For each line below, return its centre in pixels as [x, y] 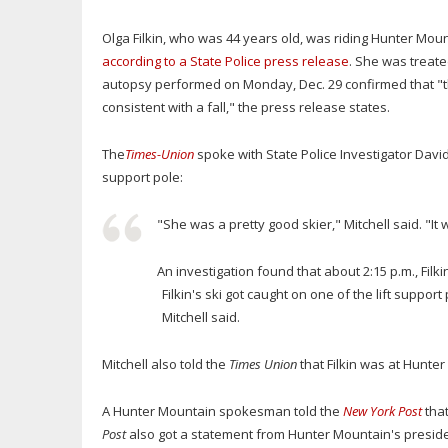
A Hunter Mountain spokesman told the [221, 411]
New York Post [381, 411]
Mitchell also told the [165, 364]
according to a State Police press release [225, 61]
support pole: [142, 177]
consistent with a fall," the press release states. [247, 107]
